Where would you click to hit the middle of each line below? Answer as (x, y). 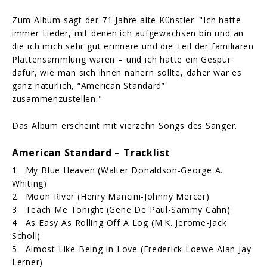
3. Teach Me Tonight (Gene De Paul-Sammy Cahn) (121, 209)
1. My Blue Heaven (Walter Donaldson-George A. (118, 170)
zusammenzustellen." (57, 98)
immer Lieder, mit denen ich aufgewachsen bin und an (128, 33)
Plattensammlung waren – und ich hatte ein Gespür (122, 59)
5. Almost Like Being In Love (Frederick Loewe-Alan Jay (132, 249)
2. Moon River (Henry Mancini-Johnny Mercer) (117, 196)
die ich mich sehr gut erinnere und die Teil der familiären (133, 46)
